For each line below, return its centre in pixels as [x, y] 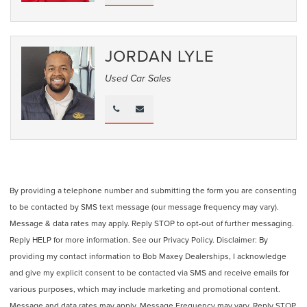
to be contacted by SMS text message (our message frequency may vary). [144, 206]
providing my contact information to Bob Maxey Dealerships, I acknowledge [148, 256]
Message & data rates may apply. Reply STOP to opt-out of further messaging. [152, 223]
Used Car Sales [138, 78]
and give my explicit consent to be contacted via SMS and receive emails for [149, 272]
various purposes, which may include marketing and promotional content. [145, 288]
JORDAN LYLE [160, 55]
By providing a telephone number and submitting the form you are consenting [153, 190]
